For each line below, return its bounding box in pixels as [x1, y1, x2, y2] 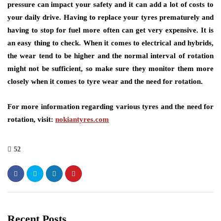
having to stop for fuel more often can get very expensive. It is [7, 26, 214, 35]
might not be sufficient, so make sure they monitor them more [7, 65, 214, 73]
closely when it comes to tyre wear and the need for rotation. [7, 77, 203, 86]
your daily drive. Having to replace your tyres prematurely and [7, 13, 214, 22]
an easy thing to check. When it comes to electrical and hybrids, [7, 39, 214, 47]
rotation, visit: [7, 115, 55, 124]
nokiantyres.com [55, 115, 109, 124]
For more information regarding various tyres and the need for [7, 103, 214, 111]
